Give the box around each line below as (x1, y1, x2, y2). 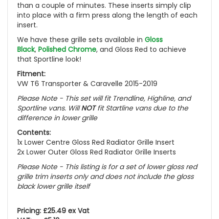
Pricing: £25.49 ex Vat (17, 205, 89, 216)
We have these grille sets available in (17, 34, 145, 44)
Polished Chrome (38, 44, 96, 54)
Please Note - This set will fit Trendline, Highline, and (17, 93, 191, 103)
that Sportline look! (17, 54, 81, 64)
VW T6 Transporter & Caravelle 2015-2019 (17, 78, 157, 88)
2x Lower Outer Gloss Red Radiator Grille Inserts (17, 147, 176, 157)
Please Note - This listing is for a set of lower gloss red (17, 161, 197, 172)
